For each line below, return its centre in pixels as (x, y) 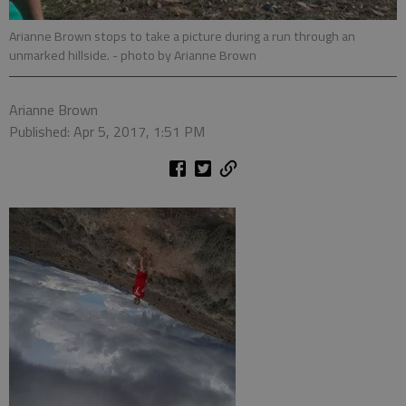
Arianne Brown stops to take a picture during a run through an (182, 36)
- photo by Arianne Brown (184, 55)
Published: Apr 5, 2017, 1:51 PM (107, 131)
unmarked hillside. (61, 55)
